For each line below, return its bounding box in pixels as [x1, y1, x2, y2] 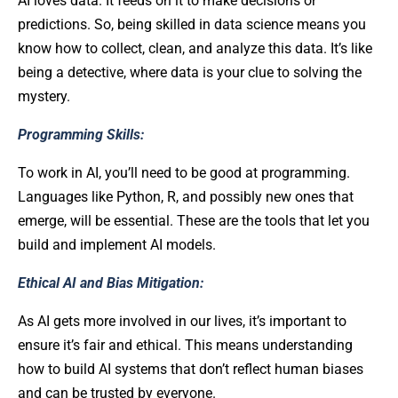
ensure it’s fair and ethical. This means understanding [18, 336, 353, 354]
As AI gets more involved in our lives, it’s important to [18, 312, 346, 330]
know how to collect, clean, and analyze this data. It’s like [18, 39, 372, 57]
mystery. [18, 87, 70, 105]
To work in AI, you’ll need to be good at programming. [18, 163, 350, 181]
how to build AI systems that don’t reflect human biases [18, 360, 363, 378]
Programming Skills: [18, 125, 144, 143]
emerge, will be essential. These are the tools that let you [18, 211, 370, 229]
